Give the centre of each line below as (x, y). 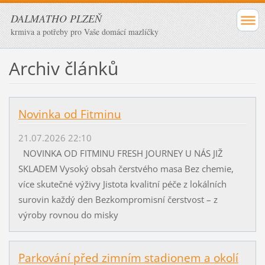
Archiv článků (63, 68)
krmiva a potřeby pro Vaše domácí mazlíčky (85, 32)
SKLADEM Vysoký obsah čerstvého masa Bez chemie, (126, 169)
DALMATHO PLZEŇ (56, 18)
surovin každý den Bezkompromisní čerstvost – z (118, 200)
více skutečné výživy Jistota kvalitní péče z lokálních (122, 184)
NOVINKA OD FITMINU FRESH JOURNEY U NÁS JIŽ (120, 153)
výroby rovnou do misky (70, 215)
